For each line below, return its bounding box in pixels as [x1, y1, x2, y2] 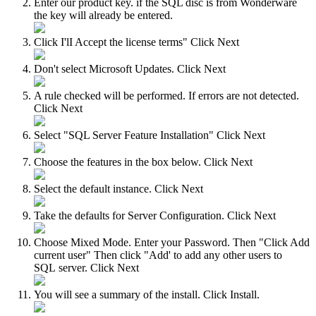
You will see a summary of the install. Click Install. [34, 288, 260, 301]
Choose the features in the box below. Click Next [34, 156, 253, 169]
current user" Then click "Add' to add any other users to [34, 249, 282, 262]
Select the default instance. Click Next [34, 183, 203, 195]
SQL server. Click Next [34, 262, 139, 274]
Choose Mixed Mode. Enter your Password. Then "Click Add [34, 236, 310, 249]
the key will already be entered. [34, 9, 173, 22]
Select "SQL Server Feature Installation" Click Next [34, 129, 265, 142]
